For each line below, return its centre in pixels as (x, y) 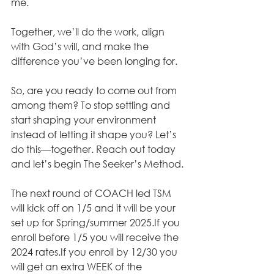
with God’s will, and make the (81, 46)
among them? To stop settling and (92, 105)
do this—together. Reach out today (94, 149)
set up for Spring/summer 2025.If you (97, 223)
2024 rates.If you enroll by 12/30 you (95, 252)
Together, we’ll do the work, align (89, 32)
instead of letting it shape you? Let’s (95, 135)
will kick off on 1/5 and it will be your (94, 208)
